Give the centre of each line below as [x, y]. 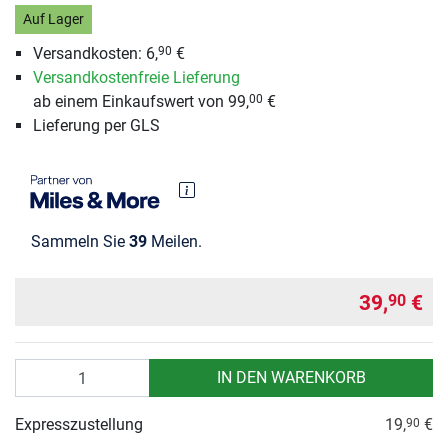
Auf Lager [53, 20]
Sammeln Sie [80, 242]
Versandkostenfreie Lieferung [136, 77]
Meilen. [174, 242]
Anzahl [38, 370]
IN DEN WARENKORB [291, 378]
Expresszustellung [79, 425]
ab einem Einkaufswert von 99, [140, 101]
